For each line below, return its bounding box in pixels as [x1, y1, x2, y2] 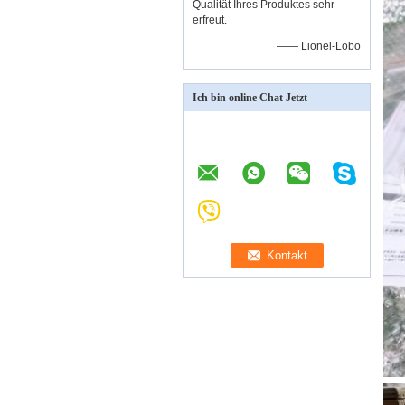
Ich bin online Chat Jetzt [193, 91, 307, 104]
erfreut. [193, 14, 227, 26]
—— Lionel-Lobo [277, 40, 361, 52]
